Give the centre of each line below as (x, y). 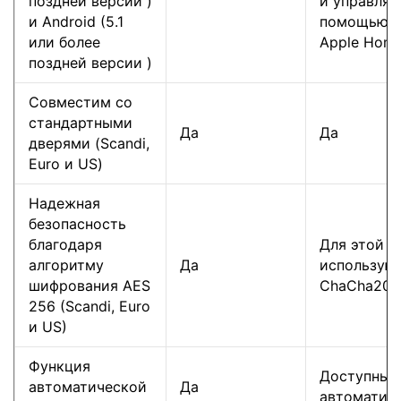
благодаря (65, 244)
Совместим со (81, 102)
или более (64, 42)
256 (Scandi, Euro (90, 306)
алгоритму (66, 264)
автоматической (88, 386)
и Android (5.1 (76, 21)
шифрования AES (90, 285)
